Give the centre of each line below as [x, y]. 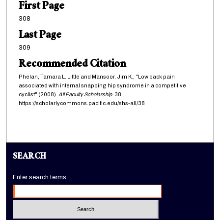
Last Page [40, 36]
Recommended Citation [72, 65]
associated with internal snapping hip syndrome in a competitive [102, 86]
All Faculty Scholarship [85, 95]
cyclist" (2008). [38, 95]
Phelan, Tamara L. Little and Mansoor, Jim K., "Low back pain [96, 77]
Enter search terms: [41, 178]
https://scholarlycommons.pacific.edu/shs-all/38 [82, 103]
